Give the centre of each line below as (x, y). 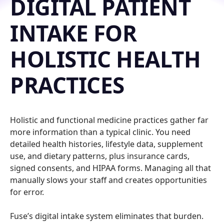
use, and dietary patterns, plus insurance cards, (100, 156)
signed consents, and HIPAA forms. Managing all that (110, 168)
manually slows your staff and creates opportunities (108, 180)
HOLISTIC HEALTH (105, 59)
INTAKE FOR (73, 33)
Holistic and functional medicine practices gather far (109, 120)
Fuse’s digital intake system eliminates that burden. (107, 216)
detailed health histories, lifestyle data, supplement (106, 144)
